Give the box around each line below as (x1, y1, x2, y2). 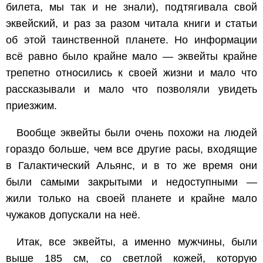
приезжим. (6, 100, 57, 112)
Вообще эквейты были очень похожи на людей (16, 127, 257, 139)
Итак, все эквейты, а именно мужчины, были (16, 236, 257, 248)
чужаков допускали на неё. (6, 209, 140, 221)
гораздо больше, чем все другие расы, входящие (6, 143, 257, 156)
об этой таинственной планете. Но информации (6, 34, 257, 46)
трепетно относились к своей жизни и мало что (6, 67, 257, 79)
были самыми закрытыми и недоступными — (6, 176, 257, 188)
